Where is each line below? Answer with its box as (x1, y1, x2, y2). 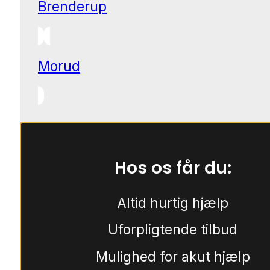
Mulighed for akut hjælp (95, 248, 250, 265)
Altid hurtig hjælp (117, 194, 228, 211)
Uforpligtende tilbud (108, 221, 237, 238)
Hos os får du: (114, 155, 231, 180)
